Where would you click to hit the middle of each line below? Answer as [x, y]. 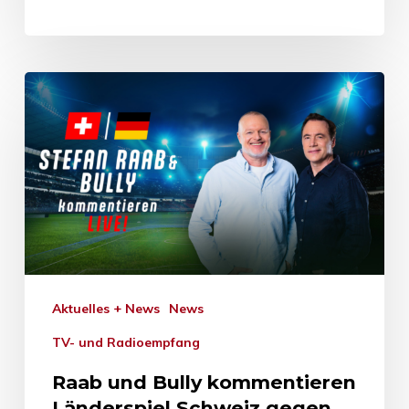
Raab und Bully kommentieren [204, 382]
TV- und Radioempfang [130, 342]
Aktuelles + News [110, 308]
